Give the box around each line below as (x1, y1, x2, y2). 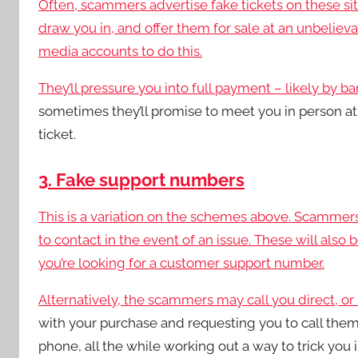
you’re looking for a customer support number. (38, 255, 324, 271)
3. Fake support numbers (38, 169, 245, 190)
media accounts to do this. (38, 43, 202, 59)
